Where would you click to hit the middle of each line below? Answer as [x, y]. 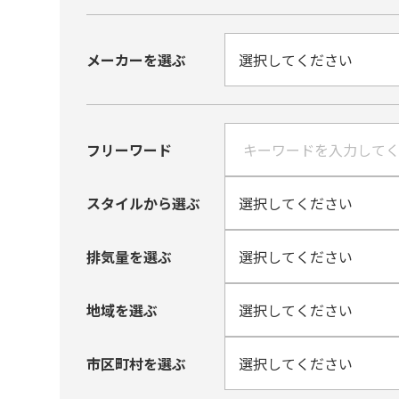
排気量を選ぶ [130, 256]
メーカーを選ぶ [137, 59]
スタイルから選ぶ [144, 203]
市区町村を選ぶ [137, 363]
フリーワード [130, 149]
